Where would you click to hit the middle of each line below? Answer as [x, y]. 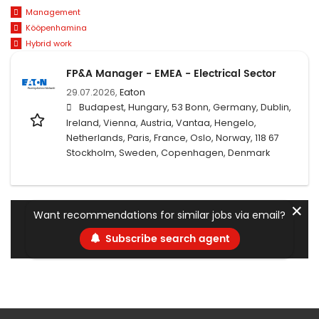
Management [53, 12]
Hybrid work [48, 43]
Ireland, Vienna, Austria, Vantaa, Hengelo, [161, 122]
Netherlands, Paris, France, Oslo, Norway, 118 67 [173, 137]
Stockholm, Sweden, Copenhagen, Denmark [168, 152]
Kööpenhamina [56, 28]
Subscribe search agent [167, 239]
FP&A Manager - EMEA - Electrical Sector [171, 73]
